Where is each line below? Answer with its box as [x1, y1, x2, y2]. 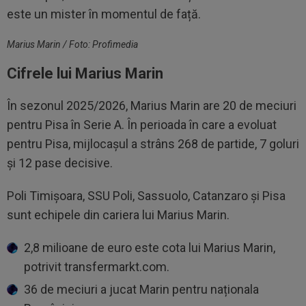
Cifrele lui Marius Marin [7, 65, 163, 82]
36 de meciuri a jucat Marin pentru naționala [24, 282, 259, 296]
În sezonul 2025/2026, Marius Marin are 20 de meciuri [7, 98, 296, 113]
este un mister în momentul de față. [7, 7, 201, 21]
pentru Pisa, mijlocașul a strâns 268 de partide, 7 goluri [7, 137, 299, 151]
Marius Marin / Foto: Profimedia [7, 39, 138, 50]
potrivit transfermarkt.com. [24, 260, 169, 274]
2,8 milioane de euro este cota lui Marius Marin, [24, 240, 275, 255]
